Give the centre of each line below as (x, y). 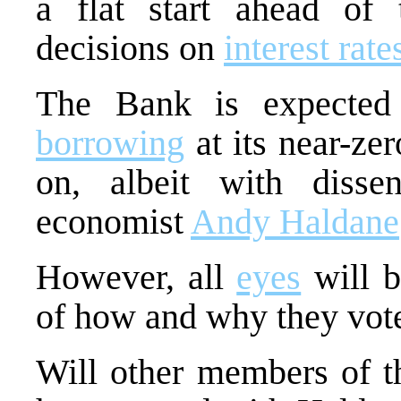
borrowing (110, 142)
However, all (137, 277)
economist (113, 221)
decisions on (130, 47)
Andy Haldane (295, 221)
